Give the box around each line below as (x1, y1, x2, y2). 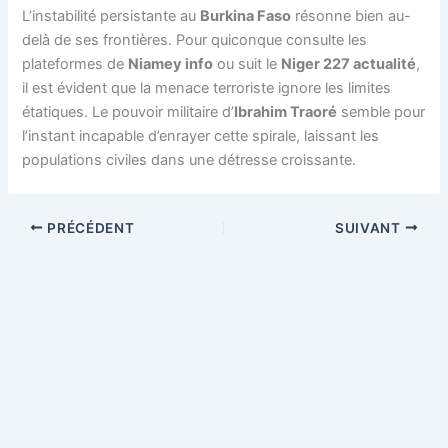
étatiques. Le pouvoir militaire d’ (22, 102, 235, 121)
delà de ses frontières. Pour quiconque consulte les (22, 30, 368, 49)
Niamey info (128, 54, 214, 73)
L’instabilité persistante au (22, 6, 201, 25)
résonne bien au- (291, 6, 412, 25)
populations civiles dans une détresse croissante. (22, 150, 357, 169)
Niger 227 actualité (281, 54, 417, 73)
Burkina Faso (200, 6, 292, 25)
